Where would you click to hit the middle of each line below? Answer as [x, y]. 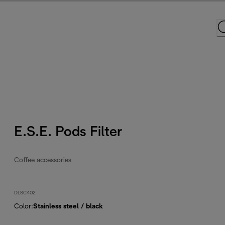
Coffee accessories [43, 160]
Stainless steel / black [68, 206]
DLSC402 [25, 193]
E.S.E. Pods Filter [68, 132]
